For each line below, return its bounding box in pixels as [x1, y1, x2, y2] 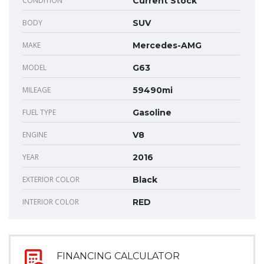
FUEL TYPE [22, 107, 56, 117]
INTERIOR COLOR [22, 196, 79, 207]
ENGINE [22, 129, 47, 140]
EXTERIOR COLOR [22, 174, 80, 184]
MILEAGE [22, 84, 51, 95]
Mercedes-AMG [133, 39, 202, 51]
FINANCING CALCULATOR [57, 250, 180, 262]
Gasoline [133, 107, 171, 118]
